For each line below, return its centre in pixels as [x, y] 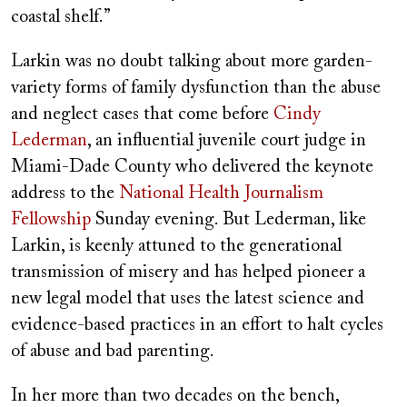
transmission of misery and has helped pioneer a [188, 272]
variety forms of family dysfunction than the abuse [196, 88]
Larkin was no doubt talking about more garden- [192, 61]
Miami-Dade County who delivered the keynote [192, 167]
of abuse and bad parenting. [113, 351]
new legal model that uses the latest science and [188, 298]
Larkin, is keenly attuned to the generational [176, 246]
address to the [65, 193]
